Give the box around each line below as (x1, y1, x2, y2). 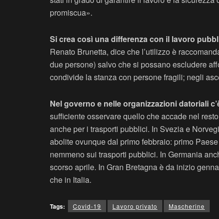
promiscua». (50, 7, 92, 19)
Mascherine (169, 202, 205, 211)
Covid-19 (73, 202, 101, 211)
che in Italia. (50, 174, 91, 186)
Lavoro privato (112, 202, 157, 211)
